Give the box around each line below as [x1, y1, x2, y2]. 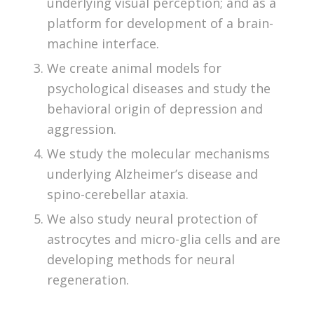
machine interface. [46, 34, 159, 52]
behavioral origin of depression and [46, 100, 263, 117]
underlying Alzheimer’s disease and [46, 165, 258, 182]
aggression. [46, 120, 116, 137]
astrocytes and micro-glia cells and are [46, 230, 280, 247]
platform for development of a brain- [46, 14, 273, 32]
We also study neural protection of [46, 210, 258, 227]
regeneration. [46, 271, 129, 288]
